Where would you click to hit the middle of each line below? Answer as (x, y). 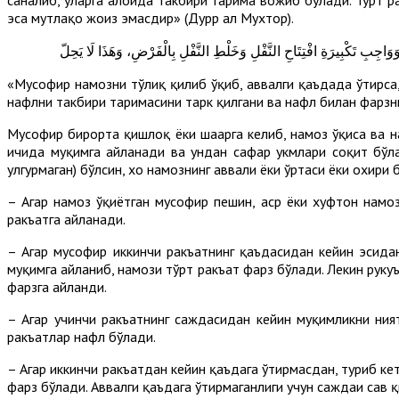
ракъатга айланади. (66, 219)
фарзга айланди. (57, 286)
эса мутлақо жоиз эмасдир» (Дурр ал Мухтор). (152, 17)
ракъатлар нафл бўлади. (81, 336)
